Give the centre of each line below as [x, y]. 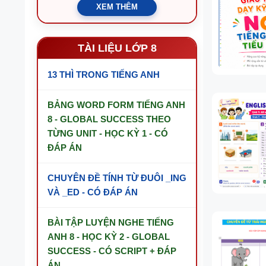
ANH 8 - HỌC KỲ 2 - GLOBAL [109, 237]
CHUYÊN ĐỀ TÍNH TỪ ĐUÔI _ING [117, 178]
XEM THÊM [117, 7]
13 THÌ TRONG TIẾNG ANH [104, 75]
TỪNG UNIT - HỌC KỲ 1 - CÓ [108, 133]
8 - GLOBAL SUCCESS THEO [109, 119]
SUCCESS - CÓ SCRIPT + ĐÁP [112, 251]
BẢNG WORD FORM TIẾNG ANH [116, 105]
